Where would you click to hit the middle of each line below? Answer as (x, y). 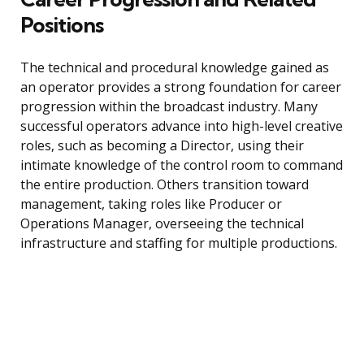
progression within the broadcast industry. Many (169, 107)
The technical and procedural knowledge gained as (175, 68)
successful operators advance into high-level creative (182, 126)
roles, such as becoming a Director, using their (162, 146)
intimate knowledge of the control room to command (182, 165)
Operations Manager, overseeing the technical (162, 224)
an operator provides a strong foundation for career (181, 87)
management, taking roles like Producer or (151, 204)
